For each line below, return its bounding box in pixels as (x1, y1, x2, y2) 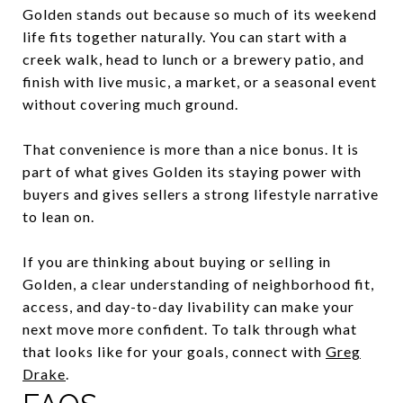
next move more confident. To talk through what (22, 319, 357, 337)
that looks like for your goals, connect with (22, 342, 326, 360)
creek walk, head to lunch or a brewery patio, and (22, 49, 364, 67)
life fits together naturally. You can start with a (22, 27, 347, 45)
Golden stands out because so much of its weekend (22, 4, 377, 22)
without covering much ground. (22, 94, 238, 112)
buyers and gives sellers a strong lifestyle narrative (22, 184, 379, 202)
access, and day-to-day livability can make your (22, 297, 354, 315)
